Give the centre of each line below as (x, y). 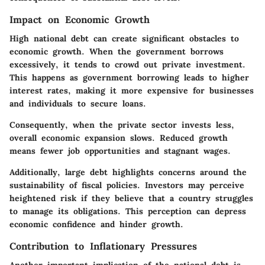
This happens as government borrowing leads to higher (129, 78)
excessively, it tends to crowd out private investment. (127, 65)
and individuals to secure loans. (78, 104)
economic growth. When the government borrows (117, 52)
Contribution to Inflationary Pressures (103, 246)
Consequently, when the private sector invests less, (122, 125)
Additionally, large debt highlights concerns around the (128, 172)
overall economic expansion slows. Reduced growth (119, 138)
